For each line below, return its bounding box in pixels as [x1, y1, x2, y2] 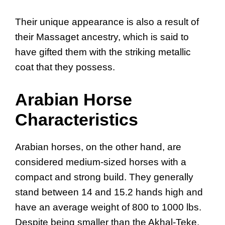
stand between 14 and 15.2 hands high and [15, 186, 203, 197]
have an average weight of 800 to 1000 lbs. [15, 201, 201, 212]
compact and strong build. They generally [15, 171, 193, 182]
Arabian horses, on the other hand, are [15, 141, 181, 152]
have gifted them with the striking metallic [15, 47, 191, 58]
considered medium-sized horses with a [15, 156, 186, 167]
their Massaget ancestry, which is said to [15, 32, 189, 43]
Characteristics [15, 109, 138, 129]
